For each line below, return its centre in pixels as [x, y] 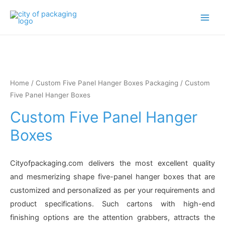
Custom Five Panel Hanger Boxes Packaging [107, 83]
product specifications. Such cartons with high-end [113, 204]
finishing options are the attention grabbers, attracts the [113, 218]
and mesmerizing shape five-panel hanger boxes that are [113, 177]
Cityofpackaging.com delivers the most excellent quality [113, 163]
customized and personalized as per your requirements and [113, 191]
